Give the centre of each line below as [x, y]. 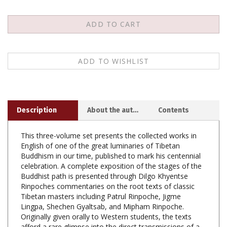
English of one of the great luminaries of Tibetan [100, 129]
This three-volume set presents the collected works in [109, 119]
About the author [136, 94]
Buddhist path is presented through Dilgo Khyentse [104, 160]
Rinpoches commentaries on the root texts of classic [108, 170]
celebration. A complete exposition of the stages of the [111, 149]
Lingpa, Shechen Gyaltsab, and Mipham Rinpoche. [102, 190]
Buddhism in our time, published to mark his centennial [111, 139]
